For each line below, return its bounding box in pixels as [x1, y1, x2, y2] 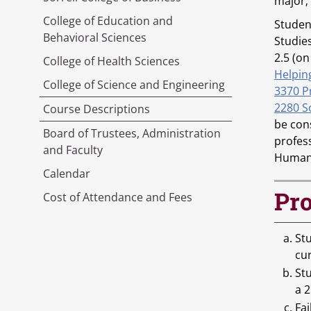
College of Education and [43, 13, 173, 28]
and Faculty [43, 142, 103, 158]
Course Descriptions [43, 101, 150, 117]
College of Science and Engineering [43, 77, 225, 92]
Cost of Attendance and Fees [43, 190, 192, 205]
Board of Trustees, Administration [43, 126, 221, 141]
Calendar [43, 166, 90, 181]
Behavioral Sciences [43, 30, 146, 45]
